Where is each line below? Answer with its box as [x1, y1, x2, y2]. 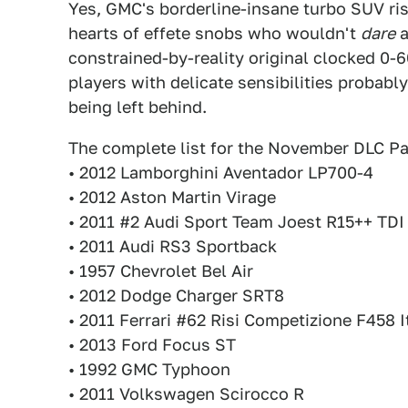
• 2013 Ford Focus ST [68, 334, 236, 354]
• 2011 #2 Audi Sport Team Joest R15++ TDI [68, 211, 404, 231]
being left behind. [68, 97, 207, 117]
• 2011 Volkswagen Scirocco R [68, 383, 304, 403]
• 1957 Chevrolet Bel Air [68, 260, 253, 280]
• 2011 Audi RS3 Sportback [68, 236, 277, 256]
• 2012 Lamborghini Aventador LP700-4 [68, 162, 373, 182]
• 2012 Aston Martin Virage [68, 187, 276, 207]
